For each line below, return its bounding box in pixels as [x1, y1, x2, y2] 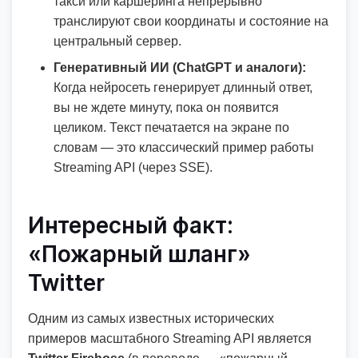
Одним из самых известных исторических [28, 312, 274, 325]
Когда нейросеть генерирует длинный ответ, [54, 81, 312, 94]
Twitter [28, 269, 105, 296]
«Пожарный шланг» [28, 241, 251, 268]
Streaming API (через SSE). [54, 161, 213, 174]
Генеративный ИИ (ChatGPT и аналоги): [54, 61, 306, 74]
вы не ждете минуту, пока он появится [54, 101, 279, 114]
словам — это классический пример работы [54, 141, 314, 154]
